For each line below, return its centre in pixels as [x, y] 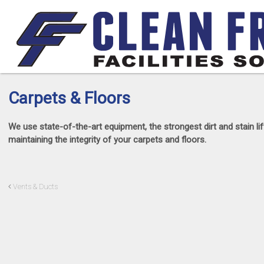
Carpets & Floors [69, 98]
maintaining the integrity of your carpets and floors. [107, 139]
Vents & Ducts [34, 186]
